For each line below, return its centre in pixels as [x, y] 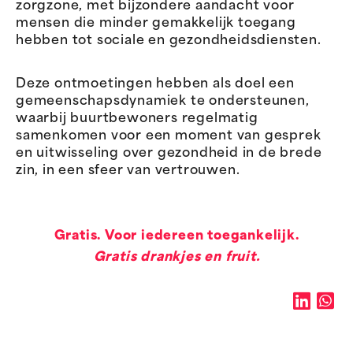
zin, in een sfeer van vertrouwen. [128, 171]
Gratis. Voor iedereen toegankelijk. [176, 236]
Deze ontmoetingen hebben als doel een [155, 84]
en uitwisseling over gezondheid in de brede [169, 153]
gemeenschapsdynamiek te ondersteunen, [163, 101]
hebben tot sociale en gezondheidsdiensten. [169, 41]
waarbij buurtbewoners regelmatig [137, 119]
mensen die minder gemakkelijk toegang [156, 23]
